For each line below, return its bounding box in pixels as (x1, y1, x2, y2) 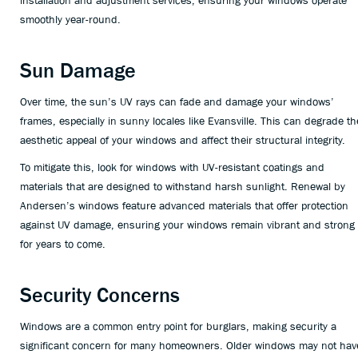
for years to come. (20, 237, 105, 250)
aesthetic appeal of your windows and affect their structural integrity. (20, 133, 345, 146)
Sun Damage (20, 58, 136, 82)
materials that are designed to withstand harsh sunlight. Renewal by (20, 180, 345, 193)
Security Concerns (20, 283, 180, 307)
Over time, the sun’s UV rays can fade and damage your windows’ (20, 95, 334, 108)
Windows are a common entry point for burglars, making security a (20, 320, 336, 332)
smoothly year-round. (20, 13, 121, 26)
